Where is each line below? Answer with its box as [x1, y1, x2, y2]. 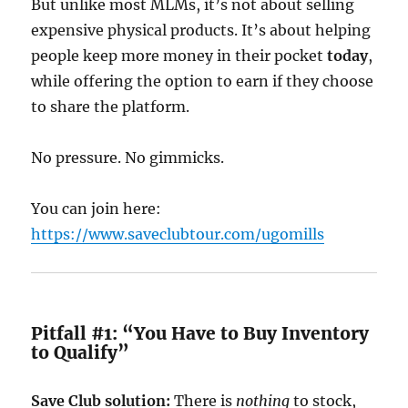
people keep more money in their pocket [31, 46, 328, 65]
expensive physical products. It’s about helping [31, 21, 372, 39]
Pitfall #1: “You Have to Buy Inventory [31, 322, 370, 344]
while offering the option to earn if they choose [31, 72, 374, 90]
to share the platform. [31, 97, 190, 116]
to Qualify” [31, 342, 130, 363]
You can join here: [31, 199, 162, 218]
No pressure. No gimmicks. [31, 148, 225, 167]
